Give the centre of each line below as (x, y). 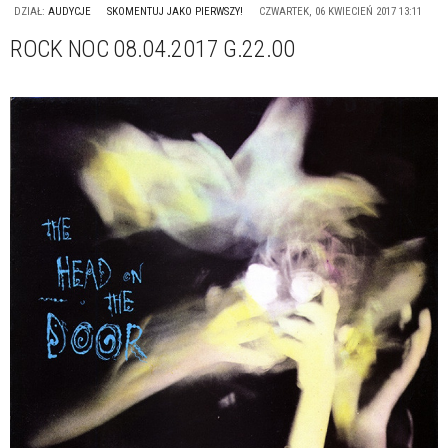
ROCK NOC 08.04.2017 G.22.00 (152, 49)
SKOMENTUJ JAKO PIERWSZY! (175, 11)
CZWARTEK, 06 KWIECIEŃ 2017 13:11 (340, 11)
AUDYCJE (69, 11)
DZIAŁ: (29, 11)
